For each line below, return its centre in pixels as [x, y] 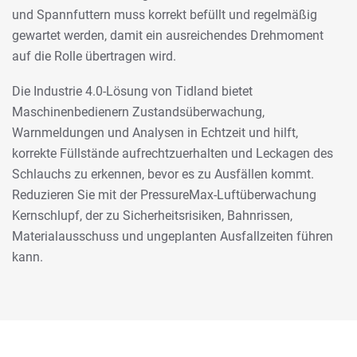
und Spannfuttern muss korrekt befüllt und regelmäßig [165, 14]
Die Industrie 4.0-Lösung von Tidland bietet [132, 91]
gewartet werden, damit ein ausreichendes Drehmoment [168, 35]
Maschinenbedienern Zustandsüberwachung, [138, 112]
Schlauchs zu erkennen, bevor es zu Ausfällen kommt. [163, 174]
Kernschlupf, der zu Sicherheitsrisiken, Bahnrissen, [152, 215]
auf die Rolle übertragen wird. [94, 56]
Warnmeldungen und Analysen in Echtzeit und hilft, [155, 132]
